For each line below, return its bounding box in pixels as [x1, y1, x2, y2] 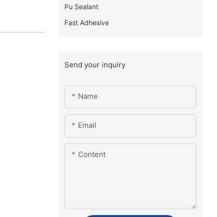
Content [77, 150, 106, 159]
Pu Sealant [64, 2, 98, 11]
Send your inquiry [64, 60, 125, 69]
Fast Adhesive [64, 18, 109, 27]
